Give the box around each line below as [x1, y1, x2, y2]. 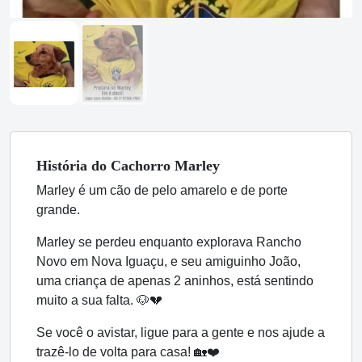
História [36, 157, 91, 174]
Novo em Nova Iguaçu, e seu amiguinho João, [36, 254, 301, 268]
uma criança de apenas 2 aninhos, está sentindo [36, 273, 314, 288]
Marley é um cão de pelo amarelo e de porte [36, 183, 288, 197]
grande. [36, 202, 80, 217]
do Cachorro [91, 157, 170, 174]
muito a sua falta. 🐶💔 [36, 293, 162, 307]
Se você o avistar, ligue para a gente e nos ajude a [36, 325, 325, 339]
